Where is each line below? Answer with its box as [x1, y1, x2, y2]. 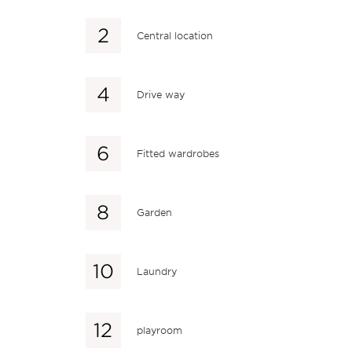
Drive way [136, 88, 185, 101]
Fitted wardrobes [136, 147, 219, 159]
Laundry [136, 265, 177, 277]
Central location [136, 29, 213, 42]
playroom [136, 324, 182, 336]
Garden [136, 206, 172, 218]
